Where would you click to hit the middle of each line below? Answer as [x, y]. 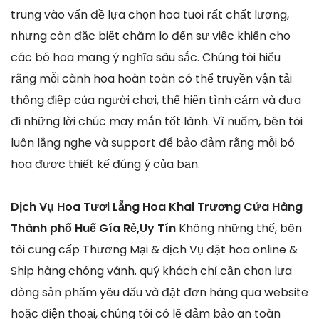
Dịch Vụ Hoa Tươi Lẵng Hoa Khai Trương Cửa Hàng [157, 206]
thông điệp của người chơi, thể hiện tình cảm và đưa [156, 100]
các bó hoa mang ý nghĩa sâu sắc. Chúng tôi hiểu [146, 57]
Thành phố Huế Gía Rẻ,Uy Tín [95, 228]
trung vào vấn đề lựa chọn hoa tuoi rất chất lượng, [150, 14]
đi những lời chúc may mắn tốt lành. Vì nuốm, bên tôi [157, 121]
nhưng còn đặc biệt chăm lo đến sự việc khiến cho [151, 36]
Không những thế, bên [240, 228]
